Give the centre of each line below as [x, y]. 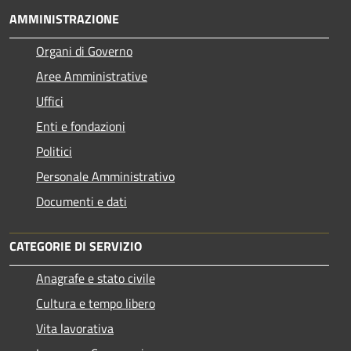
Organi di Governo [84, 51]
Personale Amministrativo [105, 176]
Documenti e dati [81, 201]
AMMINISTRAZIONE [64, 18]
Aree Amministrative [92, 76]
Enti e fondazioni [81, 126]
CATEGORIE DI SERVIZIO [76, 246]
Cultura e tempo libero [96, 303]
